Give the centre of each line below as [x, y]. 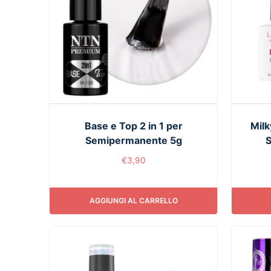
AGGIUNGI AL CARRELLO [133, 201]
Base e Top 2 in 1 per [133, 126]
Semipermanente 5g [133, 140]
